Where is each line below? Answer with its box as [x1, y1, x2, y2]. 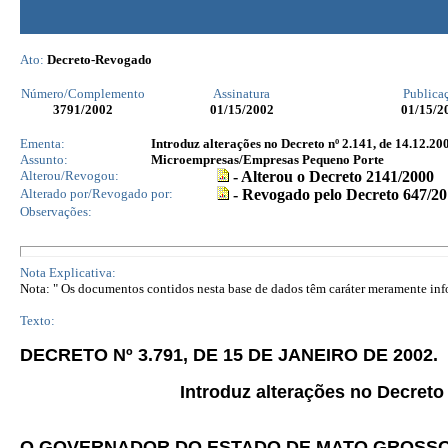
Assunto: [20, 152, 68, 167]
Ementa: [20, 136, 65, 151]
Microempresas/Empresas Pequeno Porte [151, 152, 384, 167]
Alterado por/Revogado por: [20, 186, 173, 201]
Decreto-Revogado [47, 52, 152, 67]
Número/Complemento [21, 86, 145, 101]
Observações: [20, 204, 92, 219]
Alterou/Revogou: [20, 168, 119, 183]
